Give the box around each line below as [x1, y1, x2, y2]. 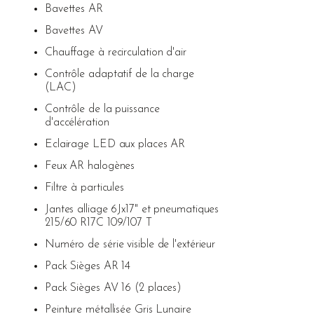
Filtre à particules [44, 182, 125, 193]
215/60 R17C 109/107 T [44, 217, 152, 228]
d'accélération [44, 116, 109, 128]
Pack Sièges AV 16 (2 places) [44, 282, 182, 294]
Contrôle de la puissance [44, 103, 160, 115]
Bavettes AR [44, 3, 103, 15]
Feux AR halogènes [44, 160, 135, 172]
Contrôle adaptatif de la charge [44, 68, 194, 80]
